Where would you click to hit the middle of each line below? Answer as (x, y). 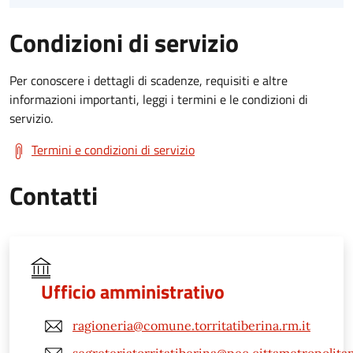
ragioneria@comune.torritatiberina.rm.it (191, 326)
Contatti (54, 195)
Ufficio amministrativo (133, 291)
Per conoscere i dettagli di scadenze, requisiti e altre (149, 80)
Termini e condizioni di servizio (113, 149)
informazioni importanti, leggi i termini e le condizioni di (159, 99)
